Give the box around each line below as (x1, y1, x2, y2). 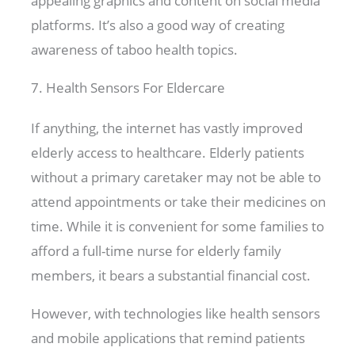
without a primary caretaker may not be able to (31, 167, 322, 186)
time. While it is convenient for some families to (31, 216, 325, 235)
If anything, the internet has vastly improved (31, 118, 303, 137)
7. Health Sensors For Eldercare (31, 78, 226, 97)
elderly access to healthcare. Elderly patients (31, 143, 305, 162)
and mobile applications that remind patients (31, 328, 306, 347)
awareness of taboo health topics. (31, 40, 242, 59)
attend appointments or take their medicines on (31, 192, 326, 211)
